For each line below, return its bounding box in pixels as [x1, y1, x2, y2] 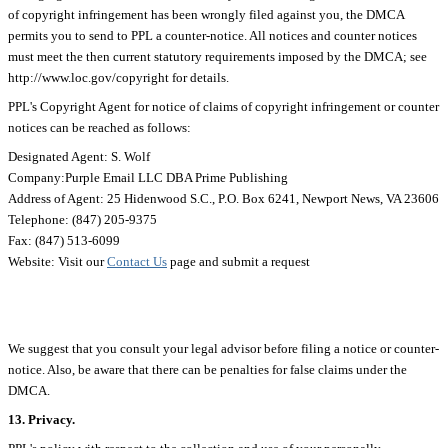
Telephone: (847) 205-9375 [8, 211, 157, 227]
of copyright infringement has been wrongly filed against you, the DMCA [8, 6, 404, 22]
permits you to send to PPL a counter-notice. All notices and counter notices [8, 27, 417, 43]
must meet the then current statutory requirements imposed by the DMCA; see [8, 48, 427, 64]
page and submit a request [167, 253, 310, 269]
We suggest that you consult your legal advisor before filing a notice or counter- [8, 340, 439, 356]
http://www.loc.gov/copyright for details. [8, 69, 232, 85]
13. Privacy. [8, 411, 75, 427]
